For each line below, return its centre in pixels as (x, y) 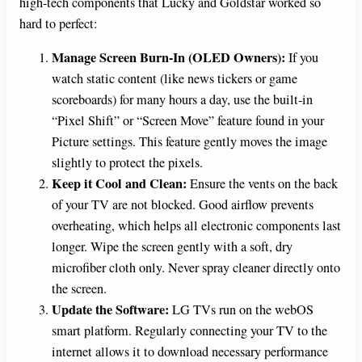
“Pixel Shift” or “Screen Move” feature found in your (188, 121)
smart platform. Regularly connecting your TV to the (189, 331)
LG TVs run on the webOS (241, 310)
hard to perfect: (59, 23)
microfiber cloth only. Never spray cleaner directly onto (196, 268)
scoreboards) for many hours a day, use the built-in (182, 100)
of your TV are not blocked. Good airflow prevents (183, 205)
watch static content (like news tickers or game (175, 79)
